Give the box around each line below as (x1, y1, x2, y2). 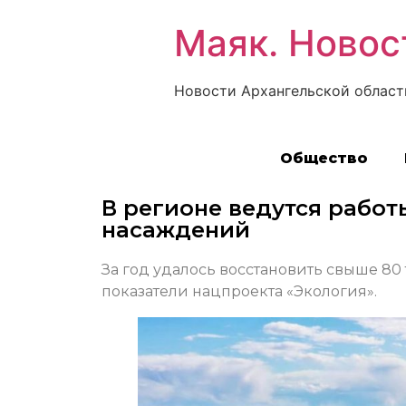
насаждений (101, 217, 250, 244)
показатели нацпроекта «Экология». (101, 283, 377, 301)
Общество (279, 150, 368, 168)
